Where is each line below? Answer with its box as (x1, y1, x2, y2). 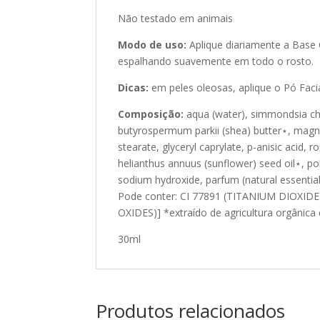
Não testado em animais (118, 11, 234, 25)
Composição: (118, 106, 184, 121)
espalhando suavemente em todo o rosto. (118, 54, 314, 68)
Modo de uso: (118, 37, 187, 51)
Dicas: (118, 80, 149, 94)
